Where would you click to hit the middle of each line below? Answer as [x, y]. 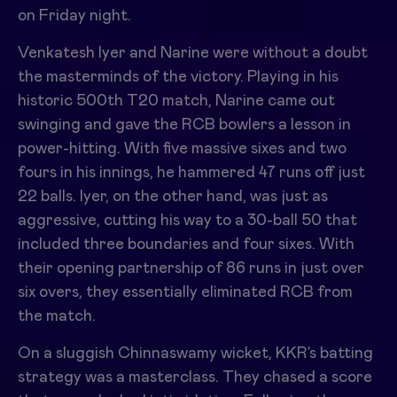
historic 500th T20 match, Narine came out [176, 101]
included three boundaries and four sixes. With [186, 244]
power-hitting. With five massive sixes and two [182, 148]
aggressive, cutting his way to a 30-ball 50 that [187, 220]
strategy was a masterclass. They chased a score [195, 377]
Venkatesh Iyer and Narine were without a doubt [193, 53]
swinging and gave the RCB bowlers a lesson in [184, 125]
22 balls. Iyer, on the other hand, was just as [173, 196]
